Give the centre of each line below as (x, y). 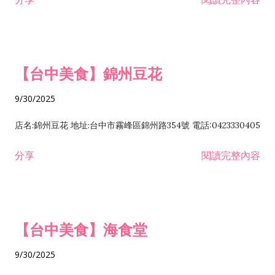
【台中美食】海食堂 (81, 229)
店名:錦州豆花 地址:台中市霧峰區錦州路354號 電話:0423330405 (137, 125)
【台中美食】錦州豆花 (88, 73)
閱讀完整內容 (231, 155)
